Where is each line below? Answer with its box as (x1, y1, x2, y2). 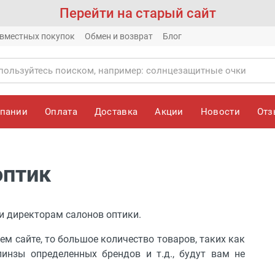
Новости (200, 106, 240, 117)
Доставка (94, 106, 138, 117)
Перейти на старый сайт (59, 6, 216, 21)
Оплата (45, 106, 77, 117)
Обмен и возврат (85, 31, 153, 41)
